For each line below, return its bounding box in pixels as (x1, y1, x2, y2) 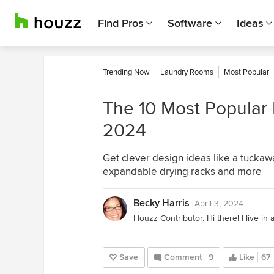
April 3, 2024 (194, 198, 243, 209)
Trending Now (103, 67, 150, 77)
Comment (164, 252, 202, 262)
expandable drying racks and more (103, 165, 262, 178)
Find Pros (98, 17, 143, 30)
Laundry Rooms (160, 67, 213, 77)
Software (168, 17, 212, 30)
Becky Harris (133, 197, 190, 209)
